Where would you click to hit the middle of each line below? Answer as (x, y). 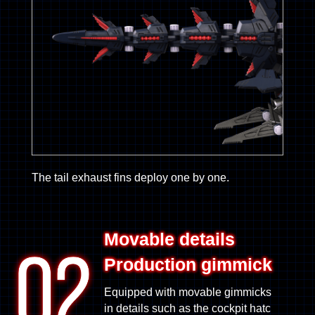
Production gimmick (188, 265)
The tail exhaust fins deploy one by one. (130, 178)
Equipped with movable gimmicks (188, 292)
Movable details (170, 239)
